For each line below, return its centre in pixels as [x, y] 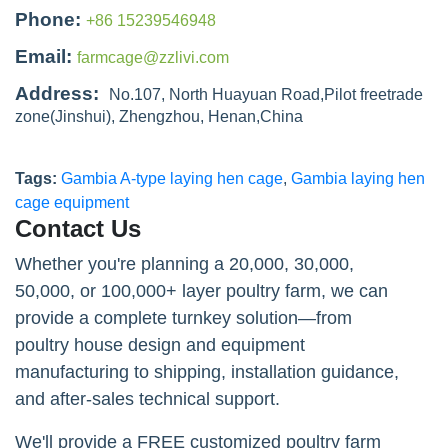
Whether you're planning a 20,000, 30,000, [184, 263]
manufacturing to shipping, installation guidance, [207, 371]
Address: [57, 93]
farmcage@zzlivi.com [153, 57]
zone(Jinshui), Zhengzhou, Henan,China [159, 116]
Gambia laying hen [358, 178]
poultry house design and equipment [160, 344]
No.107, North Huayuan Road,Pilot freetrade [266, 94]
